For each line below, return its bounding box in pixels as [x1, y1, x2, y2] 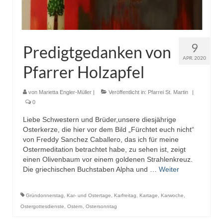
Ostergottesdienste [20, 203, 64, 209]
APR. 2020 [183, 54, 206, 61]
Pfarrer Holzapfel [23, 62, 144, 82]
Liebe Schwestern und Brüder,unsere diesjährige [23, 115, 176, 123]
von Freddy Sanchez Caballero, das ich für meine [23, 135, 179, 143]
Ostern [67, 203, 83, 209]
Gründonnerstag [26, 192, 64, 198]
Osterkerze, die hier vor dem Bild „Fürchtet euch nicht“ [23, 125, 194, 133]
